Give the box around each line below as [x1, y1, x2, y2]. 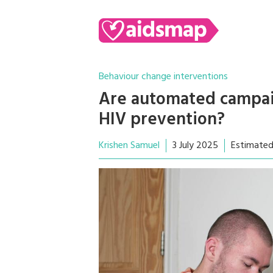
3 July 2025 [172, 138, 218, 154]
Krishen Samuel [99, 138, 160, 154]
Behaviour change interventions [99, 69, 228, 85]
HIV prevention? [99, 106, 225, 133]
